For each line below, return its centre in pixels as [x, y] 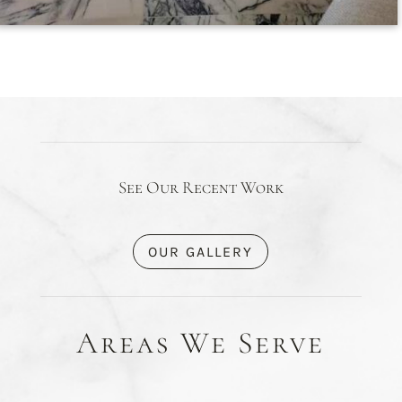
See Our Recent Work [201, 188]
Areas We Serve [201, 343]
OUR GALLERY [201, 252]
